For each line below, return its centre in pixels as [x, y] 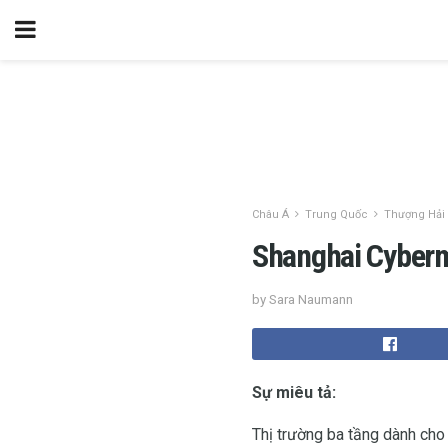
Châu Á [270, 214]
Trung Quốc [336, 214]
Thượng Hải [414, 214]
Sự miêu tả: [294, 392]
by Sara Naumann [302, 299]
